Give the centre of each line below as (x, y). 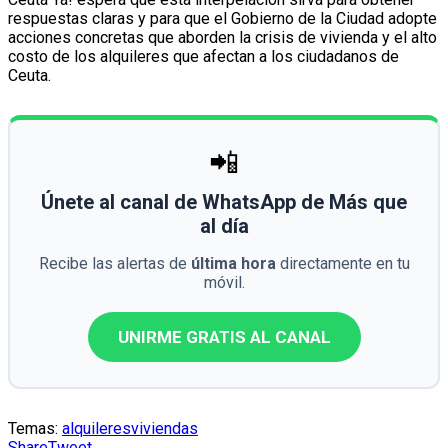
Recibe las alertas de (114, 264)
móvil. (224, 283)
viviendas (164, 429)
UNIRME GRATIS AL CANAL (224, 337)
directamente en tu (342, 264)
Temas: (33, 429)
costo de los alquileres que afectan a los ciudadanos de (203, 57)
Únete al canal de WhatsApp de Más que (224, 202)
